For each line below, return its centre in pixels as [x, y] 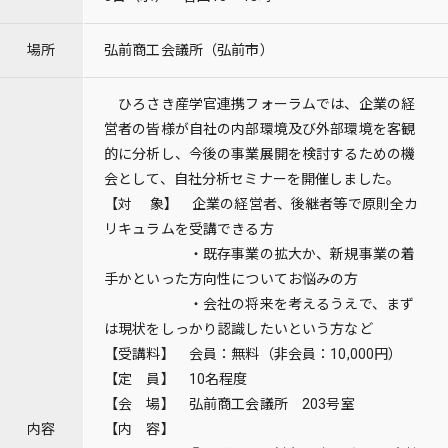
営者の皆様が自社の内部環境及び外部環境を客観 [260, 129]
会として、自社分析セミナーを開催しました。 [252, 179]
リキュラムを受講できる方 [189, 229]
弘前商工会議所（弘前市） [189, 50]
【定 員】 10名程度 [176, 379]
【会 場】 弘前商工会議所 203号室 [229, 404]
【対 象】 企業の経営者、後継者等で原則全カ [261, 204]
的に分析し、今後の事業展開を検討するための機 [260, 154]
